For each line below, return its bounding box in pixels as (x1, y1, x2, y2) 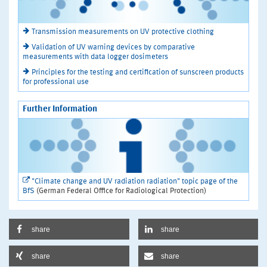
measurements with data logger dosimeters (23, 52, 168, 61)
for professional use (23, 77, 89, 86)
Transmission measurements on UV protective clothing (32, 27, 214, 36)
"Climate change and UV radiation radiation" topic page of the (32, 177, 238, 185)
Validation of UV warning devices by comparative (32, 43, 195, 51)
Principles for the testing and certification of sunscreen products (32, 68, 244, 76)
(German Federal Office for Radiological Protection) (35, 187, 206, 195)
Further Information (23, 104, 97, 114)
